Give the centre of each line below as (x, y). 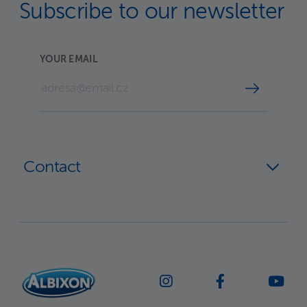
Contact (52, 167)
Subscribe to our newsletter (152, 12)
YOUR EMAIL (69, 60)
